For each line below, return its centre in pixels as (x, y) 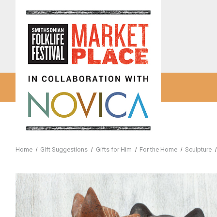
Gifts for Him (114, 149)
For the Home (158, 149)
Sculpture (199, 149)
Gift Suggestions (64, 149)
